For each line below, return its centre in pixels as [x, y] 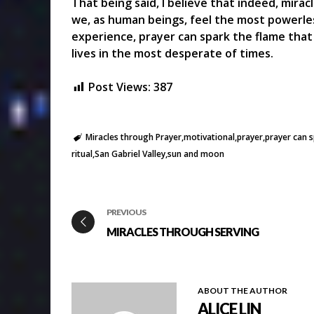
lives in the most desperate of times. [172, 54]
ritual [82, 154]
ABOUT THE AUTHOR [243, 291]
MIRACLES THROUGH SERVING [183, 231]
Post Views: [120, 87]
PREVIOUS [126, 212]
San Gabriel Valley [130, 154]
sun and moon [196, 154]
